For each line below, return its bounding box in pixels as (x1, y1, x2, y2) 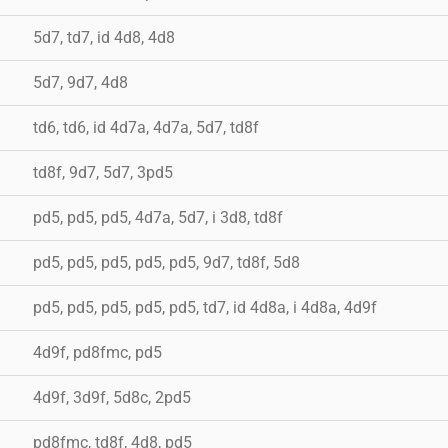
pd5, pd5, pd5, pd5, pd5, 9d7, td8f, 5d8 (33, 252, 300, 272)
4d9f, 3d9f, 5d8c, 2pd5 (33, 387, 191, 407)
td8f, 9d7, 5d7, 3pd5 (33, 162, 173, 182)
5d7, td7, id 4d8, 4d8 (33, 27, 175, 47)
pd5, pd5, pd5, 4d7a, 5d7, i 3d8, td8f (33, 207, 283, 227)
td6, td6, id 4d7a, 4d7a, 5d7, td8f (33, 117, 259, 137)
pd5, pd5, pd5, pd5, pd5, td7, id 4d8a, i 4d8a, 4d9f (33, 297, 377, 317)
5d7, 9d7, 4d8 (33, 72, 128, 92)
